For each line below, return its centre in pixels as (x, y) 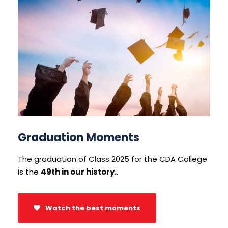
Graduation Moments (79, 138)
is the (29, 172)
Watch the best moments (93, 208)
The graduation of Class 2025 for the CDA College (112, 159)
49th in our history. (79, 172)
